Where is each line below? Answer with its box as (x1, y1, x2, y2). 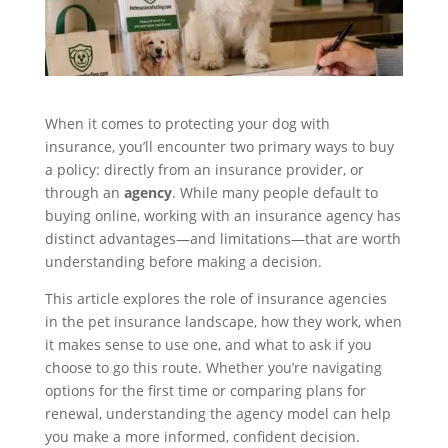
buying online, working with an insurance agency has (44, 205, 401, 225)
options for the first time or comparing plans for (44, 380, 366, 400)
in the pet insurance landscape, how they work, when (44, 311, 402, 331)
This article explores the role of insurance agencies (44, 288, 387, 308)
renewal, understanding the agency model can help (44, 403, 391, 423)
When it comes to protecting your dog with (44, 113, 330, 133)
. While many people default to (171, 182, 378, 202)
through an (44, 182, 124, 202)
